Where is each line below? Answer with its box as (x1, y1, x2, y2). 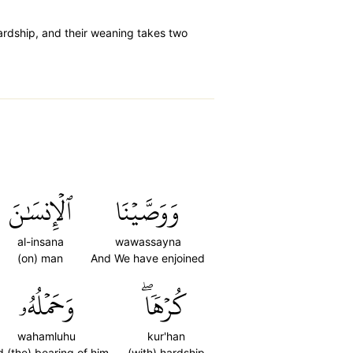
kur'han (147, 329, 185, 343)
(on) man (17, 251, 63, 265)
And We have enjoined (91, 251, 205, 265)
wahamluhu (17, 329, 76, 343)
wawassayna (114, 235, 181, 248)
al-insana (17, 235, 64, 248)
